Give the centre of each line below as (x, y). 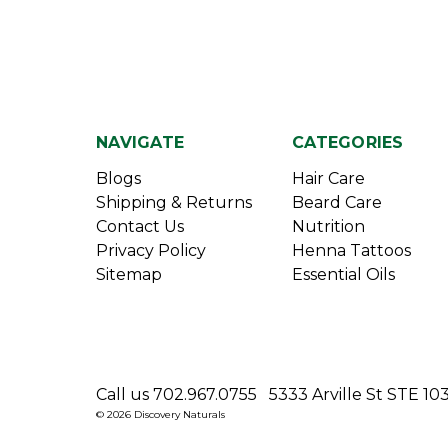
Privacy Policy (151, 251)
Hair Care (328, 179)
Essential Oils (343, 275)
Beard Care (337, 203)
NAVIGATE (140, 143)
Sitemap (129, 275)
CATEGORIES (348, 143)
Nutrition (328, 227)
